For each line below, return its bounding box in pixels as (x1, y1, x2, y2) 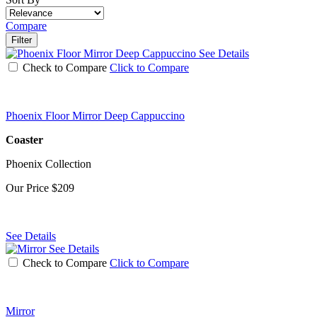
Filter (11, 34, 32, 45)
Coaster (6, 133, 43, 146)
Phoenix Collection (6, 157, 91, 170)
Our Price (6, 181, 52, 194)
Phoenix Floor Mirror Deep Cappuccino (6, 109, 185, 122)
